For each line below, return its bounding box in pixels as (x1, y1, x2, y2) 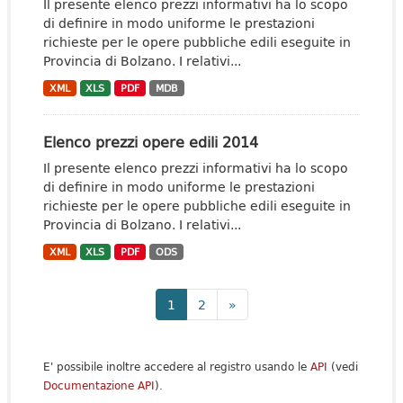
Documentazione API (43, 377, 155, 394)
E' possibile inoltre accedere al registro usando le (43, 358, 310, 375)
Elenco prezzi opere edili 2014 (43, 130, 258, 153)
